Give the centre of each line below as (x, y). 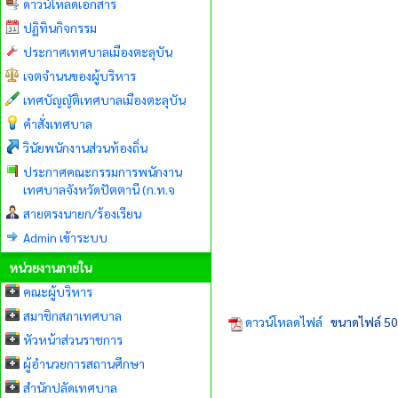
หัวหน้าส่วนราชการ (73, 339)
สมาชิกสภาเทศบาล (72, 315)
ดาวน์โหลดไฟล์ (286, 322)
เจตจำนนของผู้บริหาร (80, 76)
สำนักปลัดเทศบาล (70, 387)
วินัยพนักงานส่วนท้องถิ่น (85, 147)
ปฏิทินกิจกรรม (60, 28)
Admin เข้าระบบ (65, 237)
